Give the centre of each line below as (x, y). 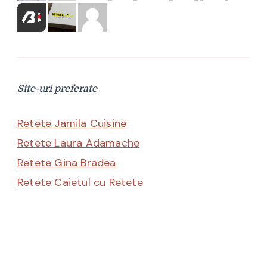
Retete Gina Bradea (67, 162)
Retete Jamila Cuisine (72, 123)
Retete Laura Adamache (79, 143)
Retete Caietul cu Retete (80, 182)
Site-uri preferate (57, 89)
